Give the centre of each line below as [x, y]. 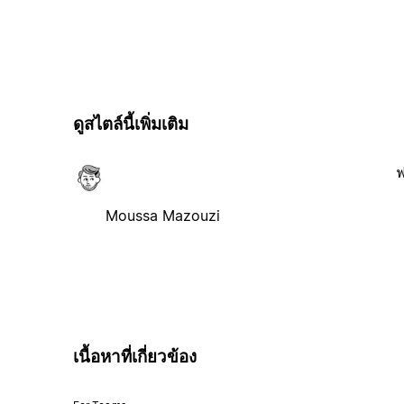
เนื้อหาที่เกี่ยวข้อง [134, 356]
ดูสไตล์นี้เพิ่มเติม [130, 124]
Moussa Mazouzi [162, 215]
